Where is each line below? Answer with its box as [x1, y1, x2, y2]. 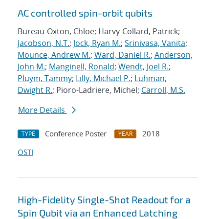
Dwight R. [18, 85, 52, 96]
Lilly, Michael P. [76, 73, 131, 84]
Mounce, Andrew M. [18, 49, 90, 61]
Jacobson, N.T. [18, 38, 69, 49]
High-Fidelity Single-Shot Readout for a [18, 194, 191, 206]
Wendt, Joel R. [118, 61, 169, 72]
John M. [18, 61, 45, 72]
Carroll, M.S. [141, 85, 185, 96]
